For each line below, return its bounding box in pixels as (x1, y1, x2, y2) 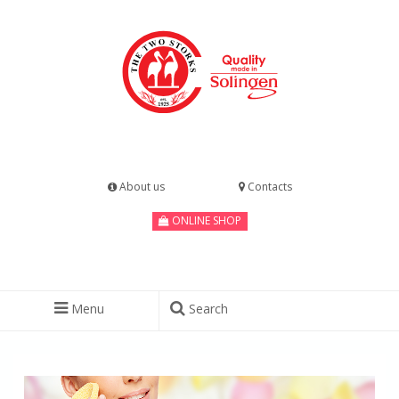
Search (185, 300, 229, 317)
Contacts (244, 179, 292, 194)
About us (116, 179, 165, 194)
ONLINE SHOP (168, 213, 241, 228)
